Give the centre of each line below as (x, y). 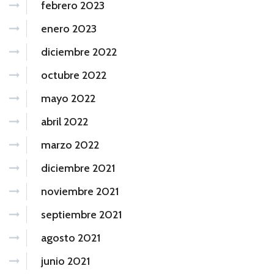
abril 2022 (65, 121)
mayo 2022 (68, 98)
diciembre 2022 (79, 52)
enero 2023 (69, 28)
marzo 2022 (70, 145)
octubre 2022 (74, 75)
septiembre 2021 (81, 214)
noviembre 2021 (80, 191)
